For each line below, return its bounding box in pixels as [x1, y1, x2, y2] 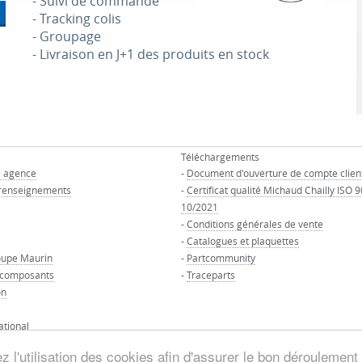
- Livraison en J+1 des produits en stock [32, 45, 269, 63]
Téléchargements [181, 150, 259, 163]
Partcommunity [187, 251, 255, 264]
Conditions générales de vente [187, 217, 323, 230]
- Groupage [32, 27, 101, 45]
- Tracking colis [32, 10, 121, 27]
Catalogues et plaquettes [187, 234, 299, 247]
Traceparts [187, 268, 235, 281]
